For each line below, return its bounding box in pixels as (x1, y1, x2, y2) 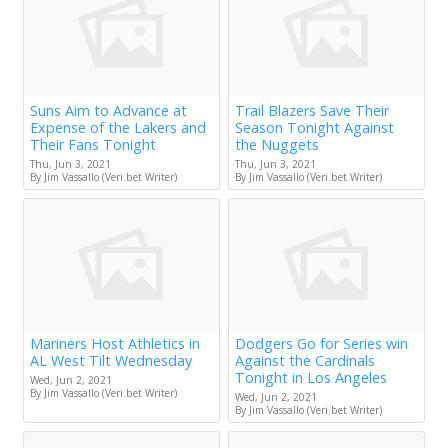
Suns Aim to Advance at (30, 101, 187, 121)
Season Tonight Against (235, 118, 394, 138)
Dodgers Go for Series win (235, 334, 408, 354)
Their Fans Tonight (30, 135, 156, 155)
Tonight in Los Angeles (235, 368, 387, 388)
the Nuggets (235, 135, 319, 155)
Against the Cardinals (235, 351, 375, 371)
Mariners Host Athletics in (30, 334, 200, 354)
